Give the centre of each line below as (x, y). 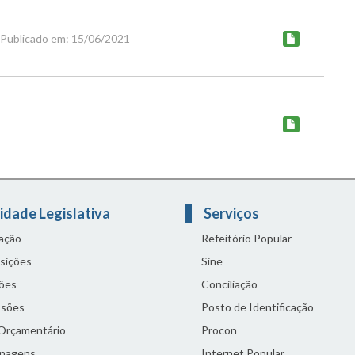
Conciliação (229, 284)
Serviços (233, 213)
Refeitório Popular (246, 238)
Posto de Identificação (258, 307)
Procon (219, 330)
